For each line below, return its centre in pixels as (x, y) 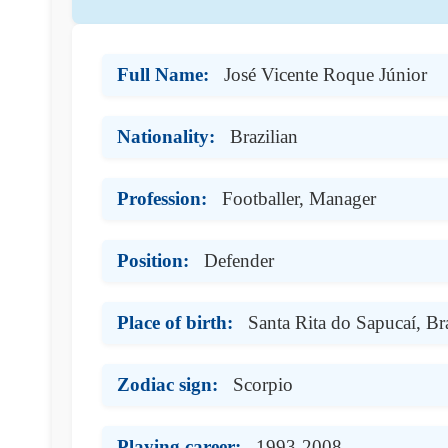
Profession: (162, 198)
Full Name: (163, 74)
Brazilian (264, 136)
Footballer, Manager (299, 198)
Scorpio (263, 384)
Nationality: (166, 136)
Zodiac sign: (167, 384)
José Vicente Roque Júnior (325, 74)
